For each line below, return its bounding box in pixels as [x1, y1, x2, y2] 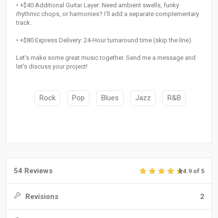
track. [16, 19, 32, 27]
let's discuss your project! [16, 63, 88, 71]
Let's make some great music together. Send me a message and [16, 54, 196, 62]
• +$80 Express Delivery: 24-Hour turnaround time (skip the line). [16, 36, 193, 44]
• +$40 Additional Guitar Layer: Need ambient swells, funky [16, 1, 179, 9]
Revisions [23, 192, 58, 201]
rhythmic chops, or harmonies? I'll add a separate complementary [16, 10, 199, 18]
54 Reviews [14, 166, 53, 175]
